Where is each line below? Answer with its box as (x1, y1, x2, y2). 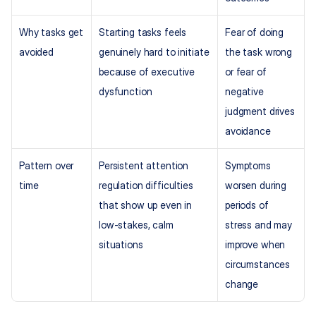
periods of (225, 199, 269, 212)
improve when (225, 238, 286, 251)
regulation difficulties (99, 179, 193, 192)
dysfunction (99, 85, 152, 98)
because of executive (99, 66, 195, 78)
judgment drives (225, 105, 295, 118)
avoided (19, 46, 54, 59)
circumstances (225, 258, 291, 271)
